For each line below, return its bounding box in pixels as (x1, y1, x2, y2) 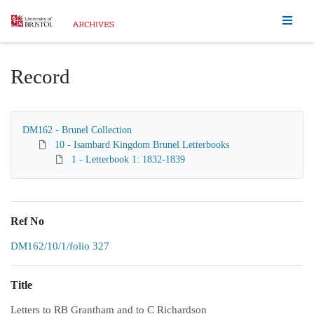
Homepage (11, 14, 59, 26)
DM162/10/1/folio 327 (11, 240, 109, 252)
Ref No (11, 215, 44, 227)
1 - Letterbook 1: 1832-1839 (71, 154, 185, 165)
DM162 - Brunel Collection (22, 125, 132, 135)
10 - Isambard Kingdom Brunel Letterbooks (55, 139, 229, 150)
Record (11, 65, 70, 88)
